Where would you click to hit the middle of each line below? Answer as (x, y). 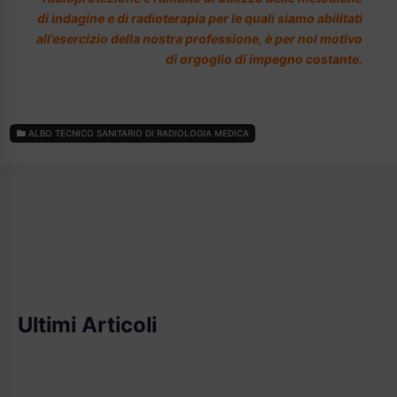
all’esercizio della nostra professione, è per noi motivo (199, 38)
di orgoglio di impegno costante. (264, 58)
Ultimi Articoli (87, 324)
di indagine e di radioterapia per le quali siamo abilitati (200, 18)
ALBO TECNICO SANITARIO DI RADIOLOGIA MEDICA (137, 134)
